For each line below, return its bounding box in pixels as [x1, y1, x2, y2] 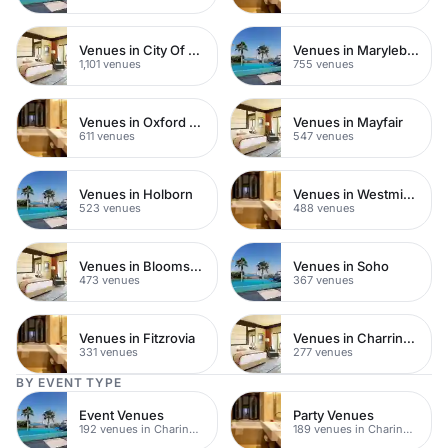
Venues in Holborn [79, 185, 193, 202]
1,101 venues [79, 56, 141, 71]
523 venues [79, 200, 141, 215]
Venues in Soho [293, 257, 389, 274]
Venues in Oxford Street [189, 113, 201, 130]
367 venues [293, 272, 354, 287]
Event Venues [79, 406, 164, 423]
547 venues [293, 128, 354, 143]
